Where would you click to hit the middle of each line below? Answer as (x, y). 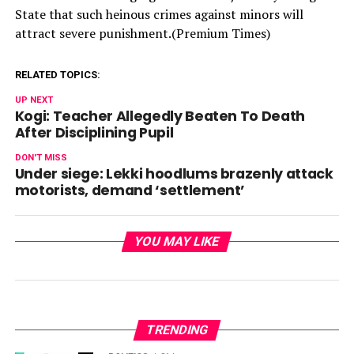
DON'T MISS (41, 157)
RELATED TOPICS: (57, 74)
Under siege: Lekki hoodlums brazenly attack (174, 173)
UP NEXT (34, 100)
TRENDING (177, 330)
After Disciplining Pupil (94, 132)
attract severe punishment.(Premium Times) (142, 33)
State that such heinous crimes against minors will (159, 14)
